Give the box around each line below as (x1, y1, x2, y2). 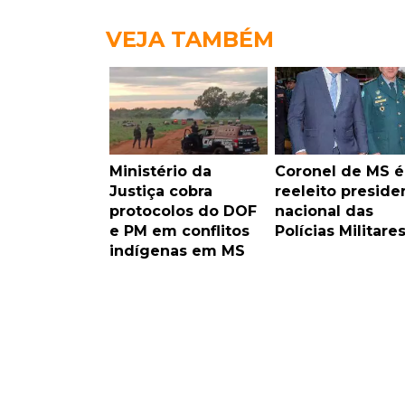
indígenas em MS (109, 242, 245, 260)
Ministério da (109, 163, 212, 181)
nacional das (274, 202, 373, 221)
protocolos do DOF (109, 202, 257, 221)
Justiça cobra (109, 183, 212, 201)
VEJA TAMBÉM (106, 26, 274, 53)
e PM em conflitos (109, 222, 250, 240)
